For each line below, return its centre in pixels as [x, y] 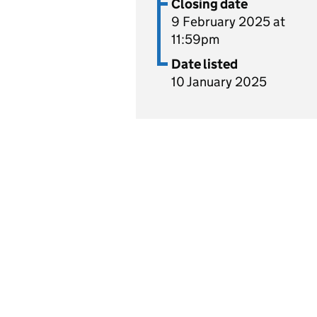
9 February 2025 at [228, 22]
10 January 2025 [219, 82]
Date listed [204, 64]
